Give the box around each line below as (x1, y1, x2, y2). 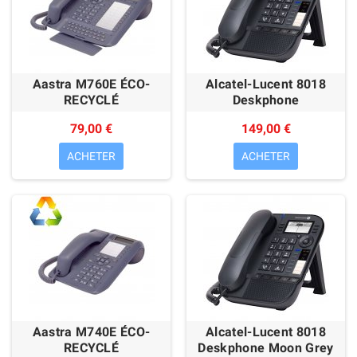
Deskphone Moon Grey (198, 340, 334, 355)
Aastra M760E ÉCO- (32, 76, 151, 92)
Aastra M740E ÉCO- (32, 324, 151, 339)
